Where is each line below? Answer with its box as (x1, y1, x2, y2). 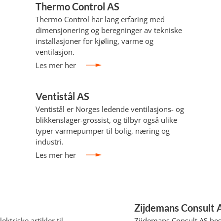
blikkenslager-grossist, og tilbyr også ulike (36, 115, 177, 125)
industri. (36, 137, 64, 147)
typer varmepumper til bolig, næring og (36, 126, 170, 136)
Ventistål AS (36, 90, 89, 102)
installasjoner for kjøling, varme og (36, 36, 153, 46)
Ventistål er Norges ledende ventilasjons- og (36, 104, 184, 114)
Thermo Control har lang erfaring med (36, 14, 165, 24)
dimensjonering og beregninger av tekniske (36, 25, 182, 35)
